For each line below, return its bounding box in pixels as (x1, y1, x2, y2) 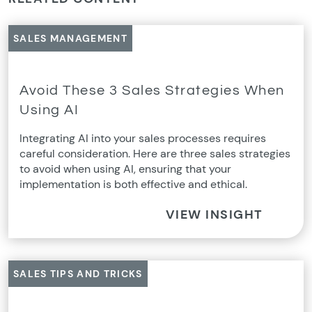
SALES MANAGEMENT (13, 31, 127, 45)
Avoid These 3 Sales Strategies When (19, 83, 285, 97)
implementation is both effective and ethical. (19, 176, 247, 192)
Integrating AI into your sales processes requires (19, 130, 266, 146)
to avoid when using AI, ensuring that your (19, 161, 231, 176)
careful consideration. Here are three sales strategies (19, 146, 290, 161)
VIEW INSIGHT (165, 206, 263, 223)
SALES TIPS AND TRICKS (13, 267, 143, 280)
